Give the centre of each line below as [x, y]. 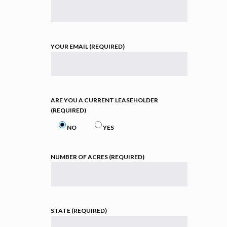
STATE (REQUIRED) [79, 210]
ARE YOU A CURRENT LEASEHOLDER [104, 100]
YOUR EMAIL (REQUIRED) [88, 46]
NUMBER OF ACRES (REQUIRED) [98, 157]
